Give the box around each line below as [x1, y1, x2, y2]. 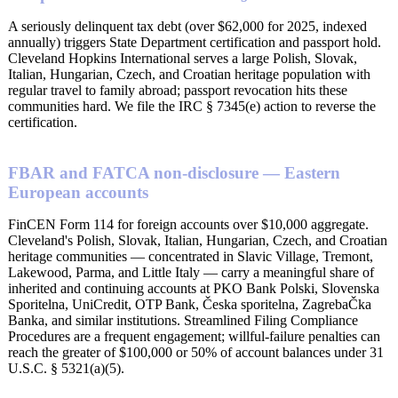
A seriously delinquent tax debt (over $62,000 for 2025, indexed [8, 19, 367, 35]
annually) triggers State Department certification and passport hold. [8, 35, 381, 51]
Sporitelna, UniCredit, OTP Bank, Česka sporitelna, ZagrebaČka [8, 296, 371, 312]
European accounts [8, 182, 148, 202]
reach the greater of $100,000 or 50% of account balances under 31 [8, 344, 384, 360]
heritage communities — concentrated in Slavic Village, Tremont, [8, 248, 373, 264]
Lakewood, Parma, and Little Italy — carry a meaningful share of [8, 264, 374, 280]
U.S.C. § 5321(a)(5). [8, 360, 124, 376]
